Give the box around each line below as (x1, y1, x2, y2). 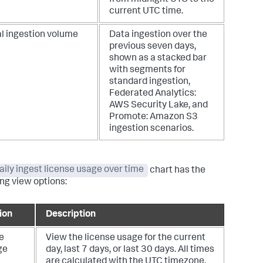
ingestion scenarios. (109, 124, 194, 134)
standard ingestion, (109, 77, 190, 87)
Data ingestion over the (109, 30, 207, 40)
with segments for (109, 65, 186, 75)
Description (46, 210, 96, 220)
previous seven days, (109, 42, 196, 52)
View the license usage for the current (46, 233, 205, 243)
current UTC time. (109, 6, 183, 16)
